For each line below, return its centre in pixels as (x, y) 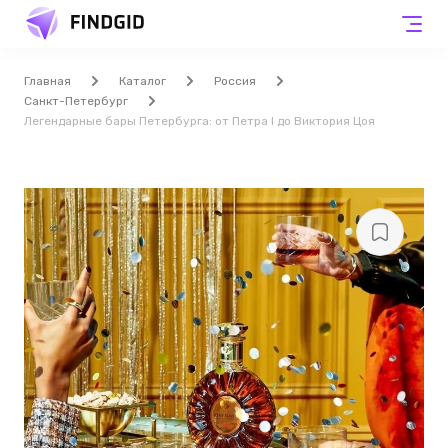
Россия (235, 81)
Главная (47, 81)
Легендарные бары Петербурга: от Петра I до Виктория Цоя (199, 121)
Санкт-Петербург (76, 101)
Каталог (142, 81)
